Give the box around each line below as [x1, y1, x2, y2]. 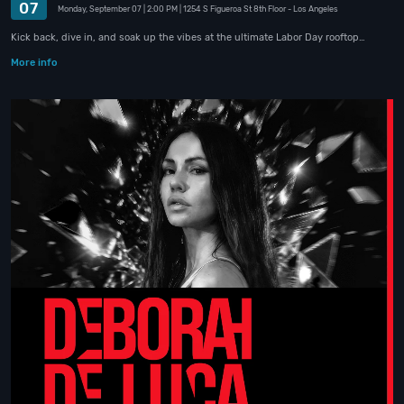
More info [11, 56, 59, 69]
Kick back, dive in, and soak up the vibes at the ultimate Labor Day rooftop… [11, 31, 365, 43]
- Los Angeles [288, 4, 338, 14]
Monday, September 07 [58, 4, 142, 14]
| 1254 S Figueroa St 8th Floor [179, 4, 286, 14]
